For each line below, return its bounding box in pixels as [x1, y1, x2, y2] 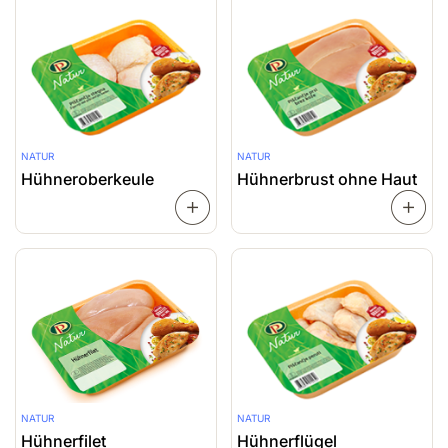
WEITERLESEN [227, 199, 310, 215]
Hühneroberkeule [21, 168, 154, 189]
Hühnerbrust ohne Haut [237, 168, 417, 189]
